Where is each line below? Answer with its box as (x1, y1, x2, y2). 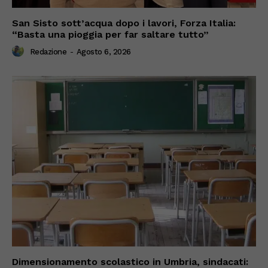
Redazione (29, 47, 66, 56)
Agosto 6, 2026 (76, 47, 131, 56)
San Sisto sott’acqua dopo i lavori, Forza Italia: (12, 17, 236, 29)
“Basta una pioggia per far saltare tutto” (12, 28, 209, 40)
